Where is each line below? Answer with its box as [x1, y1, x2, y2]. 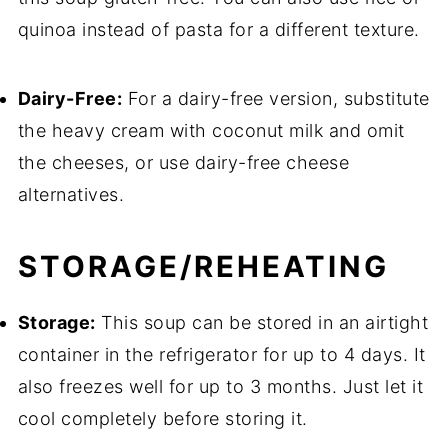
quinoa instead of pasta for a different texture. [17, 19, 420, 41]
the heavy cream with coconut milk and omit [17, 120, 405, 142]
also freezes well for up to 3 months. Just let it [17, 376, 424, 398]
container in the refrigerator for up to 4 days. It [17, 344, 426, 366]
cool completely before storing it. [17, 408, 308, 430]
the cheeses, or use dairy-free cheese [17, 152, 350, 174]
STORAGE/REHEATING [17, 249, 389, 285]
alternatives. [17, 184, 125, 206]
